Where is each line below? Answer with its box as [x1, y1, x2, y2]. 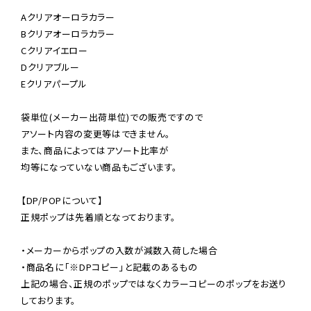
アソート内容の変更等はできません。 [21, 126, 171, 140]
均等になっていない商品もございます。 [21, 160, 178, 174]
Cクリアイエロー [21, 43, 88, 57]
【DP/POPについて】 [21, 193, 103, 207]
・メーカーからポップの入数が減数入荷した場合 [21, 243, 218, 257]
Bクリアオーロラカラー [21, 26, 115, 40]
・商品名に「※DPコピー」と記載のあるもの [21, 260, 198, 274]
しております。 [21, 293, 76, 307]
